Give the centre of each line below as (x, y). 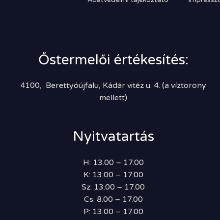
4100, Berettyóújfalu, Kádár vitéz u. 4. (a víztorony (113, 86)
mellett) (113, 98)
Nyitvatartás (113, 136)
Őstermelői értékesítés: (113, 60)
